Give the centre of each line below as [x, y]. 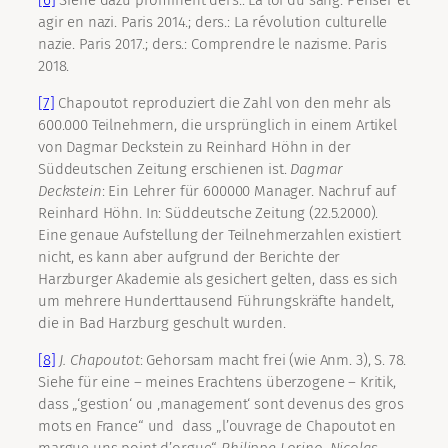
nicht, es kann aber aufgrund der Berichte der [189, 257]
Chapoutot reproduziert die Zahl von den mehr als [223, 103]
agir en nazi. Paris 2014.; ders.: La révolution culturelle [213, 22]
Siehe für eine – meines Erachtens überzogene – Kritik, [217, 382]
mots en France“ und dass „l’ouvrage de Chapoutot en [217, 426]
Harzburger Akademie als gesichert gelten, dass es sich [218, 279]
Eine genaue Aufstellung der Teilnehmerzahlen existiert [219, 235]
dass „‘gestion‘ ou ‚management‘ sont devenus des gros [221, 404]
